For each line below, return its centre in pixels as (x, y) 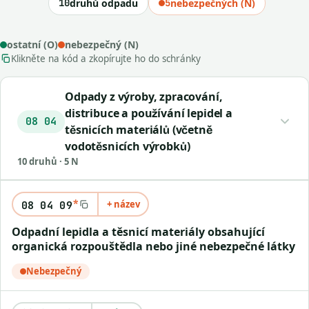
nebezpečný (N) (102, 44)
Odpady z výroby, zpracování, (144, 97)
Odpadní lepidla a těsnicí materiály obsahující (16, 232)
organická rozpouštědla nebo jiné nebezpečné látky (153, 246)
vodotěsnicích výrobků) (128, 146)
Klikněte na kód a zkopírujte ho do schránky (106, 59)
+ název (123, 204)
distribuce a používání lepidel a (149, 113)
